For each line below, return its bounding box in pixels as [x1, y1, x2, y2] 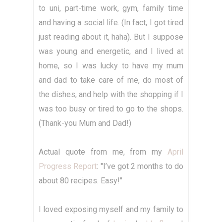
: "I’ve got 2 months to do [97, 162, 184, 171]
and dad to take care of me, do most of [39, 75, 183, 85]
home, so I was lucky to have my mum [39, 61, 183, 71]
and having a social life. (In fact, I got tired [39, 18, 183, 28]
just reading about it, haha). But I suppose [39, 32, 183, 42]
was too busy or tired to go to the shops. [39, 104, 183, 114]
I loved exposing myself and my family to [39, 205, 183, 215]
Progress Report [39, 162, 97, 171]
